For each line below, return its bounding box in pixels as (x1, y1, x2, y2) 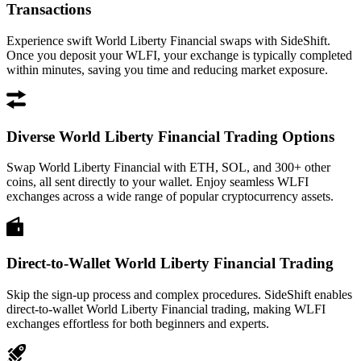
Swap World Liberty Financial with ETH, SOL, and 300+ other (6, 160, 330, 175)
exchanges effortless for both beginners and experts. (6, 316, 269, 330)
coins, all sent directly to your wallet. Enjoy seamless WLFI (6, 175, 309, 189)
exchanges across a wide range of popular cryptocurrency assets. (6, 189, 334, 204)
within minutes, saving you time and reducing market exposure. (6, 62, 328, 77)
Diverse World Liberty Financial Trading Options (6, 127, 334, 145)
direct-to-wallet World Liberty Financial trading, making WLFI (6, 301, 326, 316)
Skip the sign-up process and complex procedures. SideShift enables (6, 287, 352, 301)
